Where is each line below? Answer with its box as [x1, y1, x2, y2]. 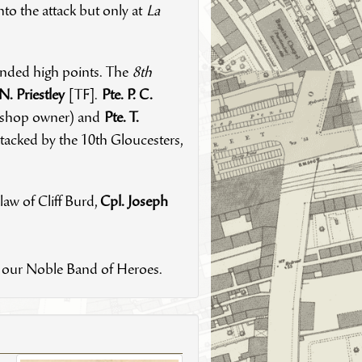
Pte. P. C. [101, 89, 153, 104]
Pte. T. [103, 112, 139, 127]
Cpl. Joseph [99, 196, 168, 211]
